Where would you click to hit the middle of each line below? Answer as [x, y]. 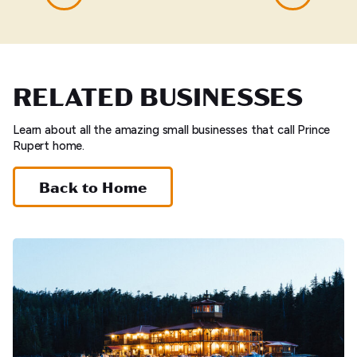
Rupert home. [49, 146]
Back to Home [93, 187]
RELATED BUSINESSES [158, 95]
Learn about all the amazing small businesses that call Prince [172, 130]
